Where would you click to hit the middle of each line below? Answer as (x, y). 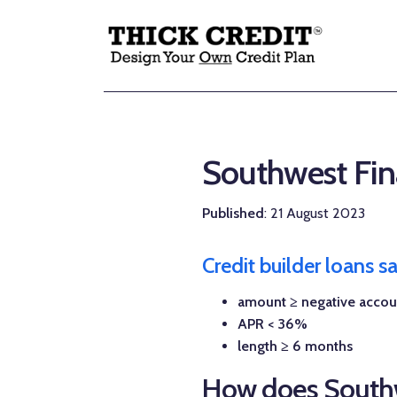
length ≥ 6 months (295, 346)
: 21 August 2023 (315, 213)
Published (233, 213)
